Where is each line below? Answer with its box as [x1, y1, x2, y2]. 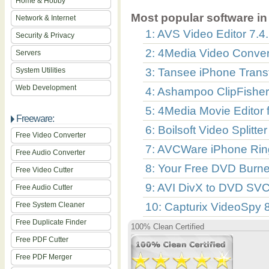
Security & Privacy [16, 31, 74, 40]
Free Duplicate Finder [16, 218, 86, 226]
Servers [16, 49, 41, 57]
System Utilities [16, 66, 65, 74]
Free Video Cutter [16, 166, 73, 174]
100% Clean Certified [131, 222, 204, 231]
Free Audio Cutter [16, 183, 73, 192]
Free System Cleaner [16, 201, 85, 209]
